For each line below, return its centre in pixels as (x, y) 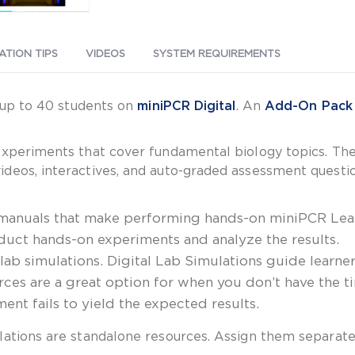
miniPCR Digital (187, 106)
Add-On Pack (308, 106)
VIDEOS (105, 54)
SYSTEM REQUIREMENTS (217, 54)
